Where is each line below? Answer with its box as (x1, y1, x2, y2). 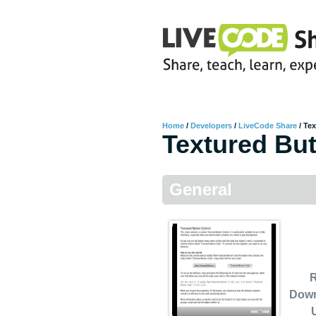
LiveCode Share (238, 121, 297, 130)
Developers (190, 121, 232, 130)
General (169, 180, 232, 199)
